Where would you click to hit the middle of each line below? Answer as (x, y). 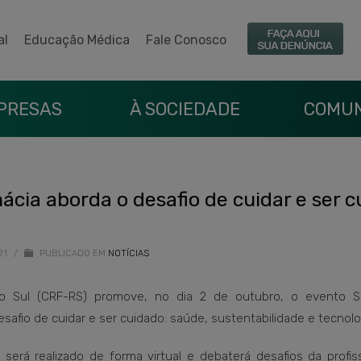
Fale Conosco (186, 40)
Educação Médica (77, 40)
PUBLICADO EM (71, 253)
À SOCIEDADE (185, 109)
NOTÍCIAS (129, 253)
